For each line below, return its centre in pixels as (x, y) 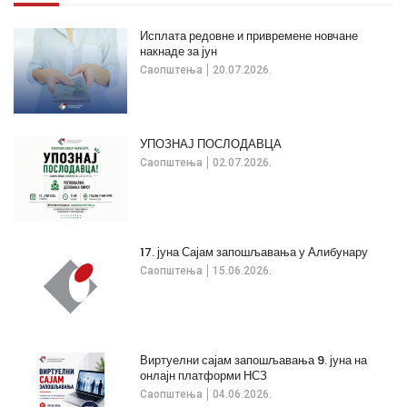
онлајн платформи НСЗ (204, 375)
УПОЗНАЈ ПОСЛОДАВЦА (211, 144)
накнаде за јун (179, 51)
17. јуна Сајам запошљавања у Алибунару (254, 252)
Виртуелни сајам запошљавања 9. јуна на (254, 360)
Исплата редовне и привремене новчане (249, 35)
